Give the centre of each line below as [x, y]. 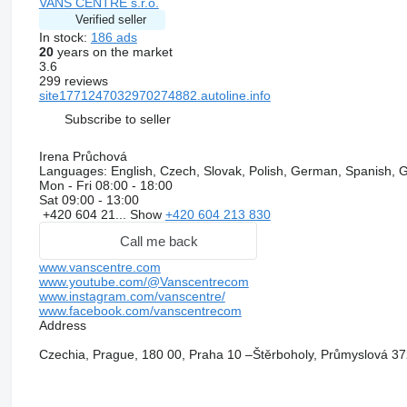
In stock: [65, 38]
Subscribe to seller [117, 119]
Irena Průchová [83, 157]
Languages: [73, 171]
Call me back [159, 241]
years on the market [113, 52]
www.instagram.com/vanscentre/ [132, 297]
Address [62, 326]
